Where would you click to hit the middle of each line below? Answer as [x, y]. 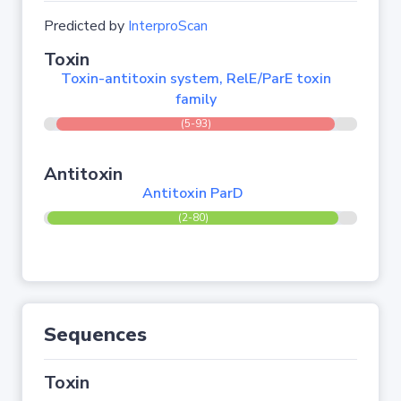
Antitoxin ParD [193, 193]
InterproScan [168, 26]
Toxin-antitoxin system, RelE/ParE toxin [196, 79]
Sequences [95, 335]
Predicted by [86, 26]
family [196, 99]
